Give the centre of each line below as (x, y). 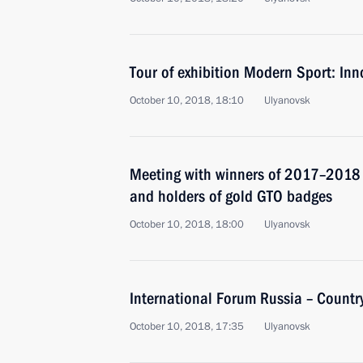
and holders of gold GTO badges (231, 196)
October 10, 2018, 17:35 (187, 327)
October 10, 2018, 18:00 (187, 224)
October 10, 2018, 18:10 (187, 100)
